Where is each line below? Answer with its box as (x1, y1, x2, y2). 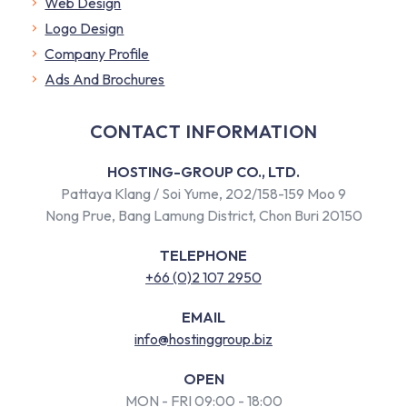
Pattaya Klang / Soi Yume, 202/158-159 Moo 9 (61, 184, 346, 203)
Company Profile (45, 44, 150, 63)
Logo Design (45, 18, 124, 37)
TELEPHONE (160, 245, 247, 264)
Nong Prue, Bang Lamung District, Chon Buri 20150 (45, 205, 362, 224)
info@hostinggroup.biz (134, 329, 273, 348)
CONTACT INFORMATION (89, 119, 318, 143)
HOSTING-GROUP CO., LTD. (107, 162, 300, 181)
